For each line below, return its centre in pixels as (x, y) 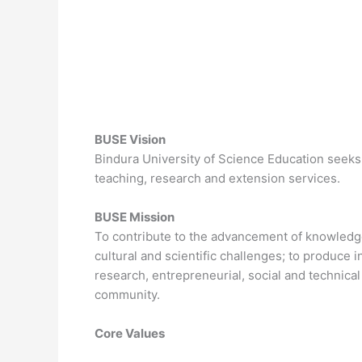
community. (127, 295)
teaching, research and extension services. (217, 178)
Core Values (130, 333)
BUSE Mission (135, 217)
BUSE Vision (130, 139)
